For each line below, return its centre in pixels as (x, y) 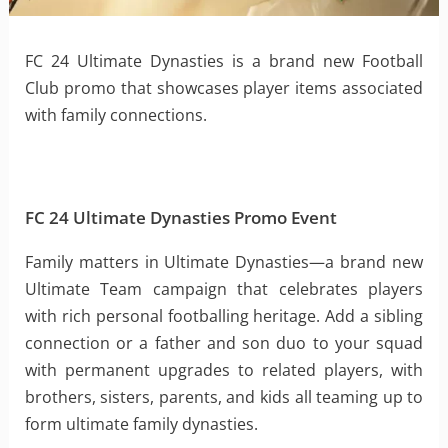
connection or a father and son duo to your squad (224, 343)
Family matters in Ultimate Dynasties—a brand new (224, 262)
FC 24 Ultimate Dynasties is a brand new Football (224, 61)
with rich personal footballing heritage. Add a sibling (224, 316)
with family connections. (115, 115)
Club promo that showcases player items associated (224, 88)
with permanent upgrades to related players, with (224, 370)
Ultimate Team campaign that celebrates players (224, 289)
